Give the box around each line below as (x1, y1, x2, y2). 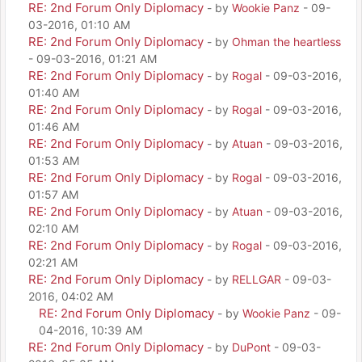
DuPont (232, 339, 271, 354)
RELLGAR (232, 271, 281, 286)
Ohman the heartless (232, 34, 341, 48)
